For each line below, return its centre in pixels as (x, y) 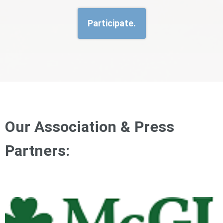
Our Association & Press (90, 126)
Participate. (111, 23)
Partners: (39, 150)
